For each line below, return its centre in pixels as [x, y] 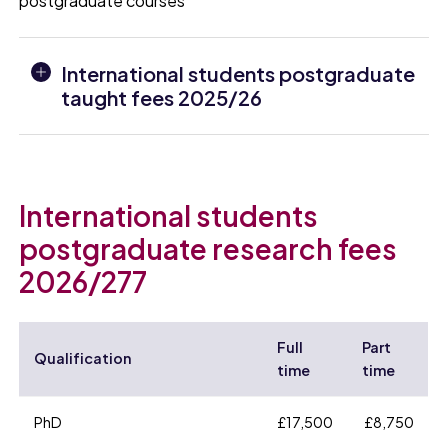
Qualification [82, 358]
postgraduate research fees [208, 249]
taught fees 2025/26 [162, 98]
